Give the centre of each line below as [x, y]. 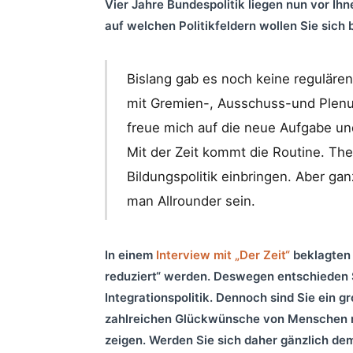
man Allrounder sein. [191, 201]
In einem [130, 255]
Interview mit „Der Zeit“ [223, 255]
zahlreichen [140, 319]
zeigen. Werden [149, 340]
